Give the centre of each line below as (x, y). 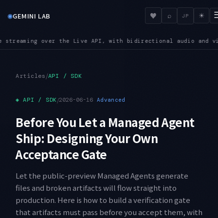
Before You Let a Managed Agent (105, 122)
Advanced (111, 100)
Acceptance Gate (61, 154)
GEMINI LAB (32, 16)
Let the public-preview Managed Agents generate (102, 175)
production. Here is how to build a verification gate (103, 200)
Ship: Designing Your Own (87, 138)
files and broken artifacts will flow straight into (96, 187)
